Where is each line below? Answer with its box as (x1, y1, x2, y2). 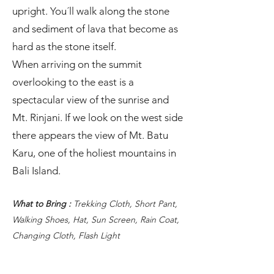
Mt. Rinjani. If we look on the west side (12, 111, 183, 124)
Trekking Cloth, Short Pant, (73, 198, 177, 209)
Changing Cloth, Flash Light (12, 230, 120, 241)
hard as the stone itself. (12, 40, 116, 53)
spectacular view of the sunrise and (12, 94, 169, 106)
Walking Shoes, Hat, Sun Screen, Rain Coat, (12, 214, 179, 225)
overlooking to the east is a (12, 76, 134, 88)
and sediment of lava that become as (12, 23, 178, 35)
